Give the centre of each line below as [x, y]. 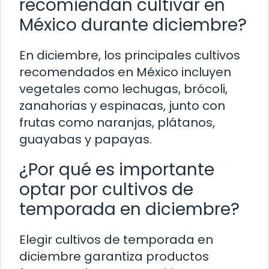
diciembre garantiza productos [114, 256]
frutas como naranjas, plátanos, [117, 122]
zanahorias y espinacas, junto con [122, 105]
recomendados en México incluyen [125, 72]
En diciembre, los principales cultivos [130, 55]
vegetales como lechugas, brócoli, [123, 89]
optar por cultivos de [106, 189]
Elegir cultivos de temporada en [116, 239]
